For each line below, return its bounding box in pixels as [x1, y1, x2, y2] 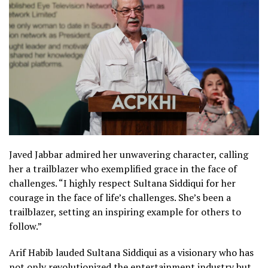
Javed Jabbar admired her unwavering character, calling [9, 147, 248, 161]
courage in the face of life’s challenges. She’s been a [9, 190, 231, 204]
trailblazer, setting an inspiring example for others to [9, 205, 241, 218]
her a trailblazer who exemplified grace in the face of [9, 162, 237, 175]
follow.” [9, 219, 42, 233]
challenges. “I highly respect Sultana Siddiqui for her [9, 176, 236, 190]
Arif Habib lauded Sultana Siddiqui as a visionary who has [9, 245, 254, 259]
